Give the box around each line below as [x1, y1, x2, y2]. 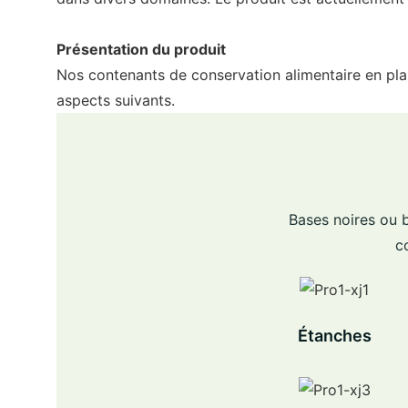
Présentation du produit [56, 39, 226, 58]
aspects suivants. [56, 90, 175, 109]
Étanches [297, 326, 372, 346]
